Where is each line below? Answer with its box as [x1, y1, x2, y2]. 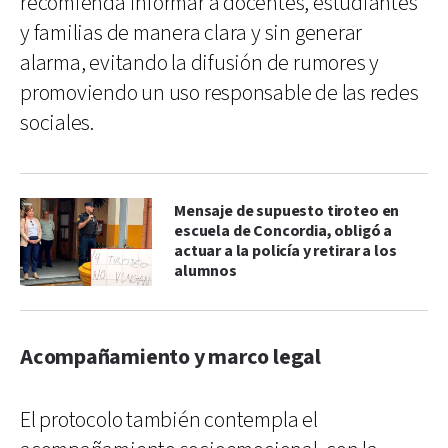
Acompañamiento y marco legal [20, 342, 321, 372]
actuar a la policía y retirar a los [174, 240, 397, 262]
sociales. [20, 108, 95, 138]
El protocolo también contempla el [20, 405, 318, 435]
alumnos [174, 260, 237, 282]
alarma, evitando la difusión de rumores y [20, 48, 379, 78]
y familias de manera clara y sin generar [20, 18, 363, 48]
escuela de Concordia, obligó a [174, 220, 393, 242]
